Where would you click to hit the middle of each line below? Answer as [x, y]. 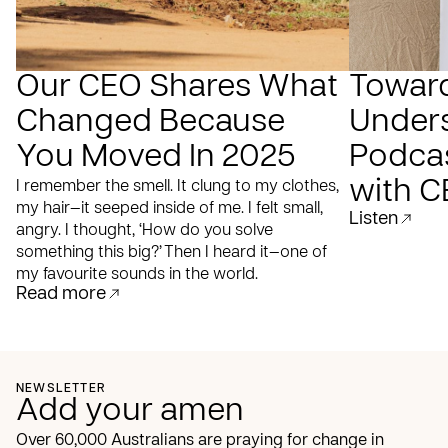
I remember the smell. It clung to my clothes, [177, 186]
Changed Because [150, 122]
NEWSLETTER [60, 388]
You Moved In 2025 [156, 157]
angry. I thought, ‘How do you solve [144, 230]
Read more [61, 294]
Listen [373, 219]
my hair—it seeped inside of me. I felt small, [169, 208]
